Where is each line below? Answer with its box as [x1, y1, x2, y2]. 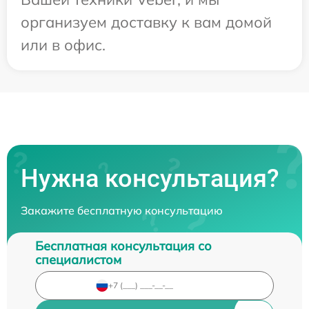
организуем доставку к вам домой [21, 12, 272, 32]
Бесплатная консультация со [35, 237, 212, 254]
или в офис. [21, 34, 106, 54]
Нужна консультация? [21, 163, 279, 193]
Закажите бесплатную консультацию [21, 203, 223, 217]
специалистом [35, 251, 121, 268]
